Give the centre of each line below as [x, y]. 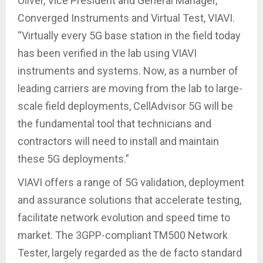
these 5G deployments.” [73, 159]
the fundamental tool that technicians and [114, 124]
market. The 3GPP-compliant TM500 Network [123, 235]
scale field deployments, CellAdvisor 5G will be [125, 106]
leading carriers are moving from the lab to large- [130, 89]
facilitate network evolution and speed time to [124, 218]
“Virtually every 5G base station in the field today [129, 36]
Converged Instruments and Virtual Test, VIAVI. [126, 18]
